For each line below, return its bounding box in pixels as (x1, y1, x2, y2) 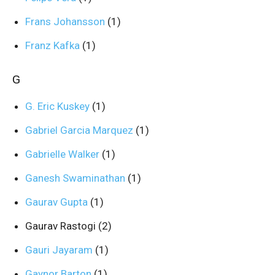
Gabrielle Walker (25, 148, 102, 160)
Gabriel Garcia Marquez (25, 124, 136, 136)
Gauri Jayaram (25, 244, 95, 256)
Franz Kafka (25, 39, 82, 52)
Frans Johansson (25, 15, 107, 28)
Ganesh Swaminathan (25, 172, 128, 184)
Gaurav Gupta (25, 196, 90, 208)
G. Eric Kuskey (25, 100, 92, 112)
